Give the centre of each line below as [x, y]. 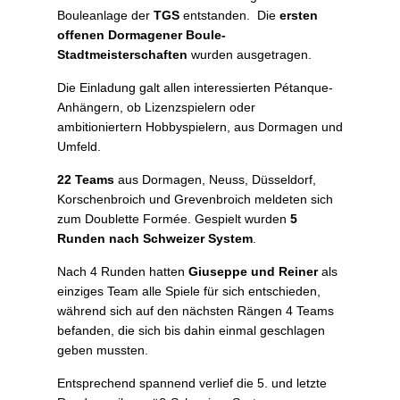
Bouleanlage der [105, 16]
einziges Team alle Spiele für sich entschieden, [189, 292]
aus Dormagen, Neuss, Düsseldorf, [215, 180]
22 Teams [86, 180]
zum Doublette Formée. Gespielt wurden [174, 219]
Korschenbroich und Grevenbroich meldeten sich [195, 200]
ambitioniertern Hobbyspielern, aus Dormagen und [200, 127]
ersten [299, 16]
